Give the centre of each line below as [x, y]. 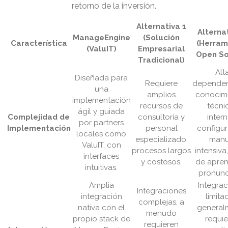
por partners [102, 123]
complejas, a [162, 202]
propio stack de [102, 219]
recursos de [162, 106]
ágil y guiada [102, 112]
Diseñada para [102, 78]
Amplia [102, 186]
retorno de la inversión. [114, 6]
